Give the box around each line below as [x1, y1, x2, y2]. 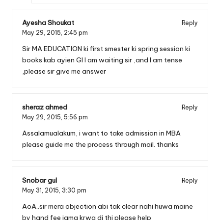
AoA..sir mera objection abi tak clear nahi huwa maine [22, 201, 193, 211]
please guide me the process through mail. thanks [22, 140, 179, 149]
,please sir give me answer [22, 67, 106, 76]
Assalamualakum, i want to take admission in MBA [22, 129, 181, 137]
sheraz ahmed [22, 103, 67, 112]
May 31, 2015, [22, 187, 62, 194]
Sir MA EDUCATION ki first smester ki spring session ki [22, 44, 190, 54]
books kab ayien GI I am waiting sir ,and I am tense [22, 55, 182, 65]
